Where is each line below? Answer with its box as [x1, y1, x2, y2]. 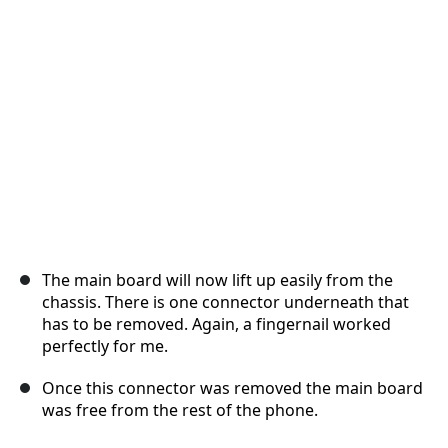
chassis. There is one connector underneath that [42, 291, 409, 314]
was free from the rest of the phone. [42, 399, 318, 422]
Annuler [189, 41, 233, 57]
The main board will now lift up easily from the [42, 269, 393, 292]
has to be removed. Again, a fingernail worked [42, 313, 391, 336]
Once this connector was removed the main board [42, 377, 423, 400]
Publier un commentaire [257, 41, 394, 57]
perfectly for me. [42, 335, 168, 358]
